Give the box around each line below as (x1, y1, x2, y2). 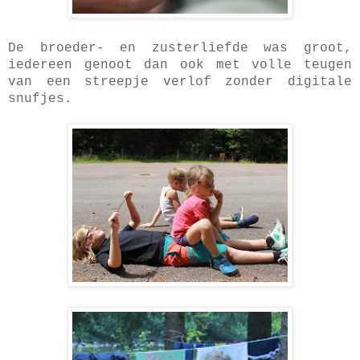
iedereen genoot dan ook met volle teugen (8, 57, 352, 72)
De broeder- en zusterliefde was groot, (8, 40, 352, 55)
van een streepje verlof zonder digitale (8, 74, 352, 89)
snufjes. (8, 91, 72, 106)
